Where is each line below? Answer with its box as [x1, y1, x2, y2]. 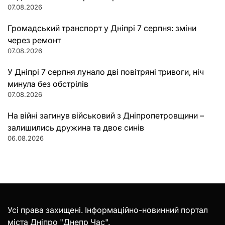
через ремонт [8, 35, 61, 46]
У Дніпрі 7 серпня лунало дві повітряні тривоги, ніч [8, 67, 204, 77]
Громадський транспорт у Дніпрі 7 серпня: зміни [8, 23, 196, 34]
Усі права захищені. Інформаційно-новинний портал [8, 205, 208, 215]
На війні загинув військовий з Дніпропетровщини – [8, 110, 204, 121]
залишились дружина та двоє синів [8, 123, 144, 133]
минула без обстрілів [8, 79, 88, 89]
